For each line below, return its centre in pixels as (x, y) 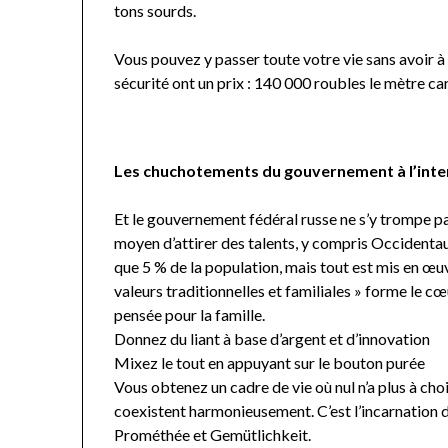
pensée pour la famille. (190, 314)
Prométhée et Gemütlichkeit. (213, 434)
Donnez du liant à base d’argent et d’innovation (272, 338)
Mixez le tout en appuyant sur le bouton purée (270, 362)
